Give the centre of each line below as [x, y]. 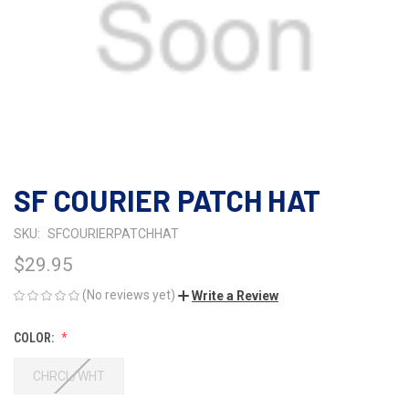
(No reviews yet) [129, 294]
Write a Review [235, 295]
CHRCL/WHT [68, 376]
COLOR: [35, 337]
